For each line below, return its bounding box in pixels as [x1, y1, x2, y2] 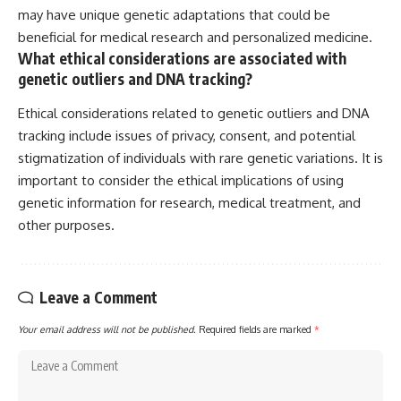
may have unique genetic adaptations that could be [18, 6, 330, 24]
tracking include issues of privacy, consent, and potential [18, 126, 355, 144]
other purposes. [18, 216, 115, 234]
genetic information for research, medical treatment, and [18, 193, 361, 211]
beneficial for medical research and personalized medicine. [18, 29, 372, 47]
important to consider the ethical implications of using [18, 171, 344, 189]
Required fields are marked [199, 322, 314, 335]
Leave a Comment [39, 286, 158, 307]
